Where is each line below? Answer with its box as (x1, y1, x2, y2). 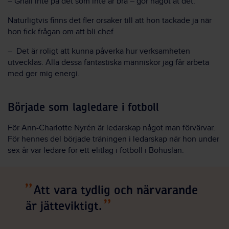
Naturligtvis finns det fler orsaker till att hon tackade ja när (8, 15, 212, 26)
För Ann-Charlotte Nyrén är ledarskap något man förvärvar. (8, 123, 215, 133)
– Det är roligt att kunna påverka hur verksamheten (8, 46, 190, 56)
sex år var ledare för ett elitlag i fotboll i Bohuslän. (8, 145, 184, 155)
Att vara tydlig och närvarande (34, 184, 198, 197)
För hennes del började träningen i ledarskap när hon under (8, 134, 219, 144)
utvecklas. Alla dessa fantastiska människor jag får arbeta (8, 57, 209, 67)
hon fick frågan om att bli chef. (8, 27, 115, 37)
